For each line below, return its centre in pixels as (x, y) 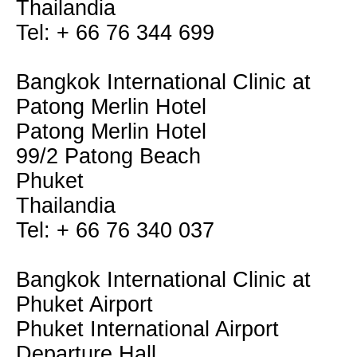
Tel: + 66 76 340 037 (115, 230)
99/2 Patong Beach (108, 156)
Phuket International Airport (147, 329)
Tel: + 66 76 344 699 (115, 33)
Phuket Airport (84, 304)
